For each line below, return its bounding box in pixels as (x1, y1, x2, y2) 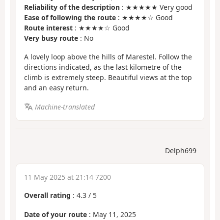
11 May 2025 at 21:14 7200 (24, 172, 111, 182)
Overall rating (24, 191, 71, 200)
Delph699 (165, 146, 196, 156)
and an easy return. (24, 83, 89, 93)
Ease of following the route (24, 12, 116, 22)
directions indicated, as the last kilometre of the (24, 62, 182, 72)
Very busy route (24, 33, 78, 43)
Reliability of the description (24, 2, 120, 12)
